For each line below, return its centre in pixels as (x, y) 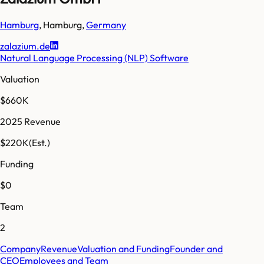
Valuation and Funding (123, 248)
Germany (106, 24)
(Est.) (39, 142)
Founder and (196, 248)
